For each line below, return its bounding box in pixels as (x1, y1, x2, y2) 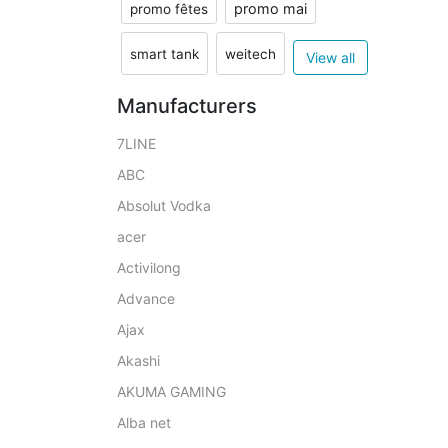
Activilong (117, 259, 181, 276)
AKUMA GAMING (117, 383, 226, 400)
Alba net (117, 414, 171, 431)
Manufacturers (117, 94, 257, 118)
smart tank (130, 45, 199, 62)
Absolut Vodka (117, 197, 211, 214)
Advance (117, 290, 175, 307)
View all (306, 49, 355, 66)
